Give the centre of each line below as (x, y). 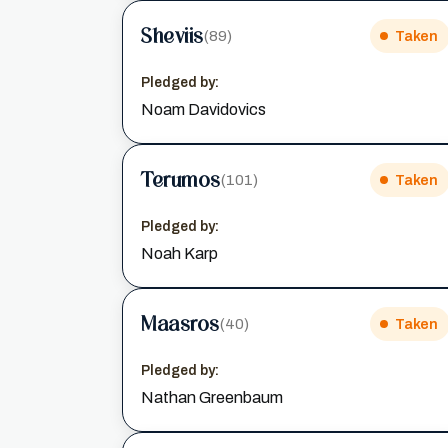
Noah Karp (179, 253)
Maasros (180, 323)
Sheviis (172, 35)
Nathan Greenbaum (212, 397)
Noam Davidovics (203, 109)
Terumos (181, 179)
